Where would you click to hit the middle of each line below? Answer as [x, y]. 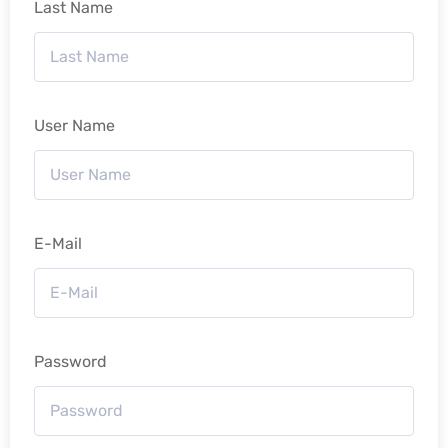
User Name [74, 126]
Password [70, 362]
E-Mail [58, 244]
